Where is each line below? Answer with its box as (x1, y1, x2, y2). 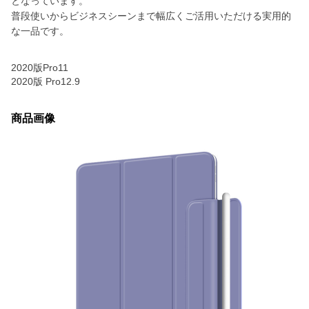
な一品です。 (11, 26, 69, 37)
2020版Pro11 (11, 62, 68, 73)
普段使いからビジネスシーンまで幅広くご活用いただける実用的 (11, 10, 291, 21)
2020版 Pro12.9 (11, 76, 80, 87)
